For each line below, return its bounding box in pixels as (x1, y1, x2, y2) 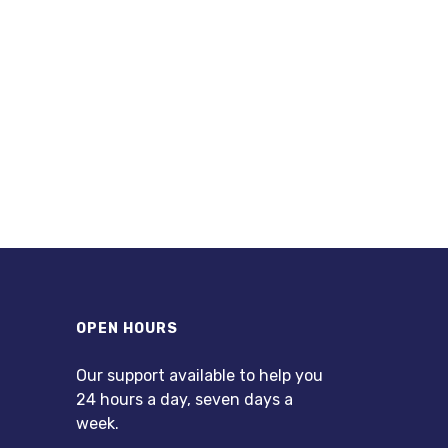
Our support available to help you (76, 366, 323, 386)
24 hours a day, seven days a (76, 390, 293, 410)
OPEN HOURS (76, 320, 178, 338)
